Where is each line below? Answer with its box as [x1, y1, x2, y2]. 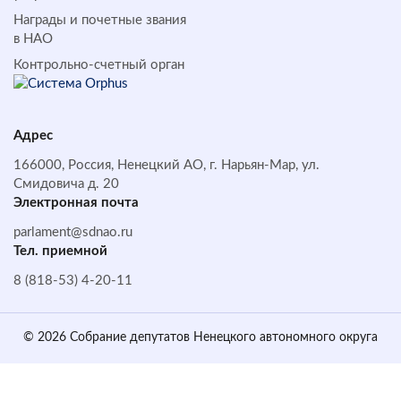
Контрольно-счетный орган [13, 57, 184, 72]
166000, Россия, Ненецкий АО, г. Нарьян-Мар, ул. [13, 158, 320, 172]
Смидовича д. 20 [13, 176, 119, 191]
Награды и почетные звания [13, 13, 186, 27]
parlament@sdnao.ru [13, 225, 132, 239]
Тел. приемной [13, 243, 107, 258]
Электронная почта [13, 195, 139, 209]
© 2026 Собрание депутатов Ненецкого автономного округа [23, 331, 378, 345]
